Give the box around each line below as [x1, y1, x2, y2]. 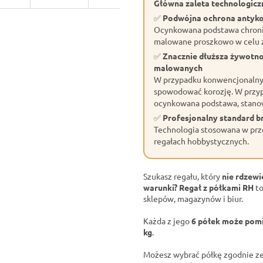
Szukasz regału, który [143, 171, 222, 182]
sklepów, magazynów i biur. [143, 193, 243, 204]
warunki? [143, 182, 177, 193]
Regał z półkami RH [179, 182, 254, 193]
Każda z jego [143, 215, 191, 227]
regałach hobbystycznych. [154, 136, 249, 147]
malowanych [154, 62, 203, 73]
